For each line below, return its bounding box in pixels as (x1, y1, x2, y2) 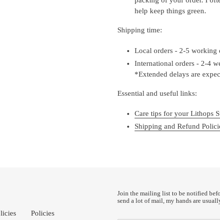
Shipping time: (117, 26, 162, 34)
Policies (31, 209, 55, 218)
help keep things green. (135, 6, 206, 15)
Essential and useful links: (117, 89, 197, 98)
